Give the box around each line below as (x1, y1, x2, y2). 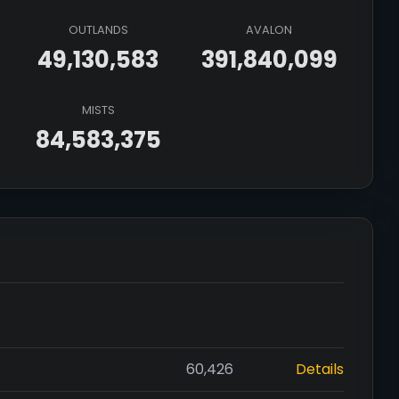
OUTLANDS (68, 22, 128, 37)
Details (296, 359, 344, 379)
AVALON (246, 22, 292, 37)
